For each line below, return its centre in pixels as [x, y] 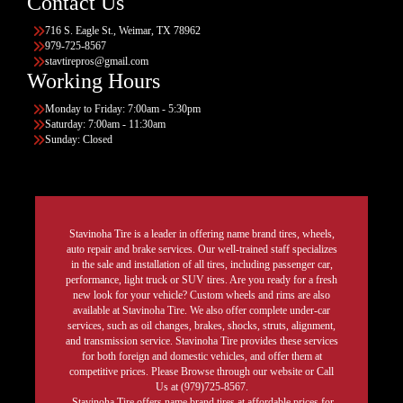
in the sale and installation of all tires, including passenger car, [201, 265]
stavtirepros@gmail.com [97, 62]
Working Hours [94, 81]
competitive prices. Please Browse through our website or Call [201, 372]
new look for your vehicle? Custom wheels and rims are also [201, 296]
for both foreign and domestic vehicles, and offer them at [201, 357]
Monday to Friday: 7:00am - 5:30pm [123, 109]
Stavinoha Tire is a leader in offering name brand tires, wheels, [201, 234]
